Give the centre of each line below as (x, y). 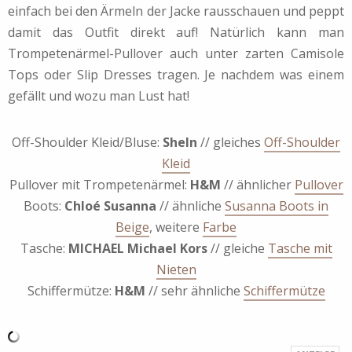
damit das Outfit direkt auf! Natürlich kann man (176, 33)
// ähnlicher (257, 185)
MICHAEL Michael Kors (137, 249)
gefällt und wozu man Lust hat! (99, 96)
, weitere (176, 227)
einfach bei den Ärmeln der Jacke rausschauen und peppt (176, 11)
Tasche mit (300, 249)
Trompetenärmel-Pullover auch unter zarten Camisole (176, 54)
